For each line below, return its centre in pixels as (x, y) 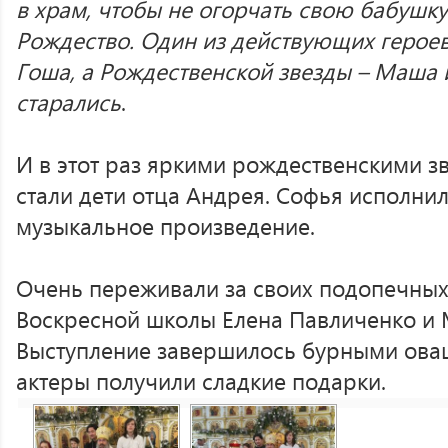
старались (68, 101)
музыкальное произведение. (165, 225)
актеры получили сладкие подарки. (201, 380)
